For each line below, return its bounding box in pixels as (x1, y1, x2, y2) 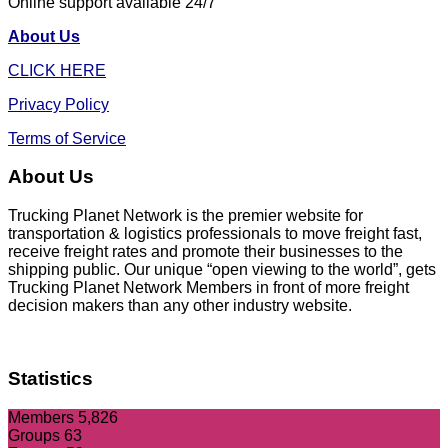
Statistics (8, 367, 93, 389)
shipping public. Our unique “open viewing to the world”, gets (8, 261, 436, 279)
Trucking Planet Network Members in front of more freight (8, 279, 409, 297)
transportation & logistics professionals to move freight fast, (8, 225, 422, 243)
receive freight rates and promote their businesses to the (8, 243, 403, 261)
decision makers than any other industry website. (8, 297, 352, 315)
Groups (8, 426, 60, 444)
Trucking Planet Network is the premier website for (8, 207, 363, 225)
